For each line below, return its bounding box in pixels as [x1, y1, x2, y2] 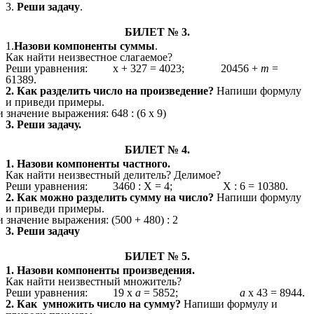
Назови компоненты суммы [14, 40, 155, 53]
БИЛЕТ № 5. [124, 250, 190, 263]
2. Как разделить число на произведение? [6, 85, 217, 97]
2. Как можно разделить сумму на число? [6, 191, 214, 204]
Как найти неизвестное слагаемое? [6, 51, 172, 64]
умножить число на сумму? [40, 298, 181, 310]
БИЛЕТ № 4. [124, 144, 190, 156]
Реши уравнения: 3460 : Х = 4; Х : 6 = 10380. [6, 180, 288, 193]
